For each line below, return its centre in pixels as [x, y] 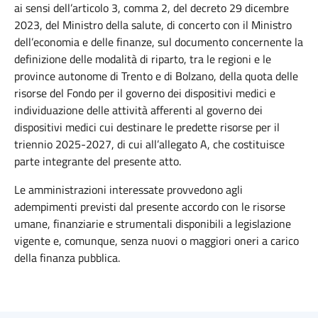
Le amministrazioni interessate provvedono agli [128, 190]
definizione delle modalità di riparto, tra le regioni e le [143, 59]
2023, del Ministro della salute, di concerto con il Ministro [153, 25]
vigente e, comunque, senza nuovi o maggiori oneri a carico [157, 241]
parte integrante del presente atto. [98, 161]
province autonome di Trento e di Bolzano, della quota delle [156, 76]
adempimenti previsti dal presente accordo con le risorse [150, 207]
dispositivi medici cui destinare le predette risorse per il [147, 127]
